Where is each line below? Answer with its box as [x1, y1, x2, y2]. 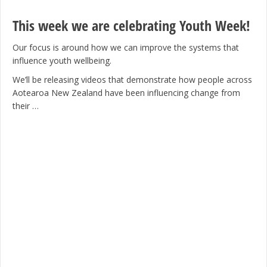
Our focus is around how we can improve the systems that [13, 42, 239, 53]
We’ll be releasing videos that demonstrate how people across [13, 74, 252, 85]
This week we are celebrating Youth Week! [13, 15, 250, 35]
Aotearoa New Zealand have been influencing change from [13, 87, 240, 98]
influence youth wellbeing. [13, 55, 111, 66]
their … [13, 100, 39, 111]
